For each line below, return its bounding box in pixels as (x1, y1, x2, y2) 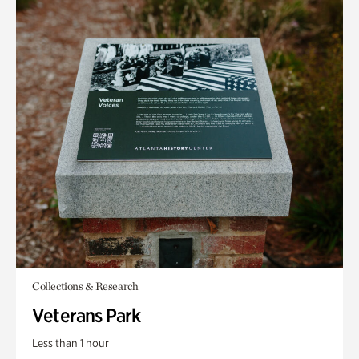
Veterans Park (32, 304, 141, 327)
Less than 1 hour (32, 337, 109, 349)
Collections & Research (32, 280, 139, 292)
